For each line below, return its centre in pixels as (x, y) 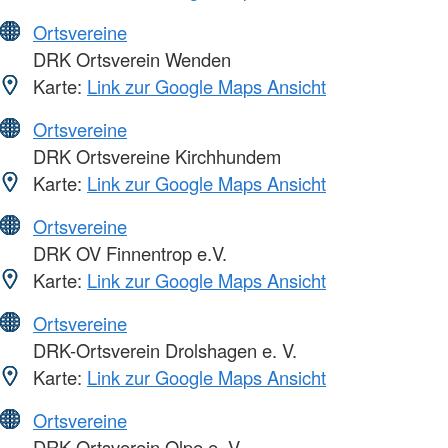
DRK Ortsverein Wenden (129, 58)
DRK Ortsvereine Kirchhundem (154, 155)
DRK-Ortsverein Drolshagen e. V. (162, 349)
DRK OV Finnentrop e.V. (127, 252)
